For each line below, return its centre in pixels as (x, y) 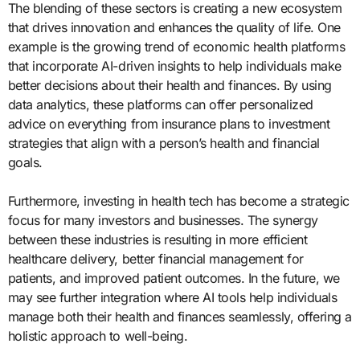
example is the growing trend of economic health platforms (176, 46)
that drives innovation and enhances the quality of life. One (174, 27)
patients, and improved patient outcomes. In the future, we (174, 278)
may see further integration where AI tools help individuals (172, 297)
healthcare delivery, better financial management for (155, 258)
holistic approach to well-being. (98, 335)
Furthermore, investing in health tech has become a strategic (178, 200)
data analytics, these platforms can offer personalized (160, 104)
